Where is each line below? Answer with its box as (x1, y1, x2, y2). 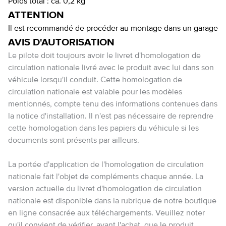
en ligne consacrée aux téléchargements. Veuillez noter (8, 209, 205, 217)
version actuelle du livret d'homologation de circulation (8, 185, 202, 193)
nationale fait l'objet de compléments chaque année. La (8, 173, 203, 181)
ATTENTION (8, 10, 64, 20)
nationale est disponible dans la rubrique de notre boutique (8, 197, 216, 205)
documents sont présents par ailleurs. (8, 137, 139, 145)
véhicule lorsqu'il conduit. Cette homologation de (8, 76, 182, 84)
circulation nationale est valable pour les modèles (8, 88, 182, 96)
